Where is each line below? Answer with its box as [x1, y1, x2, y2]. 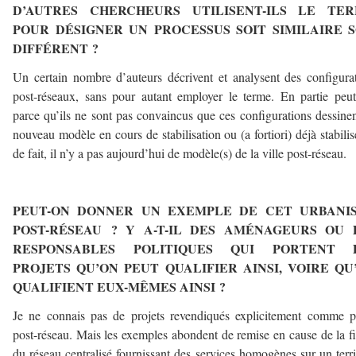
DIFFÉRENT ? [13, 39, 99, 57]
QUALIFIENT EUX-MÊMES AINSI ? [13, 277, 226, 296]
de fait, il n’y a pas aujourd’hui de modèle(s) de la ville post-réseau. [13, 145, 346, 161]
